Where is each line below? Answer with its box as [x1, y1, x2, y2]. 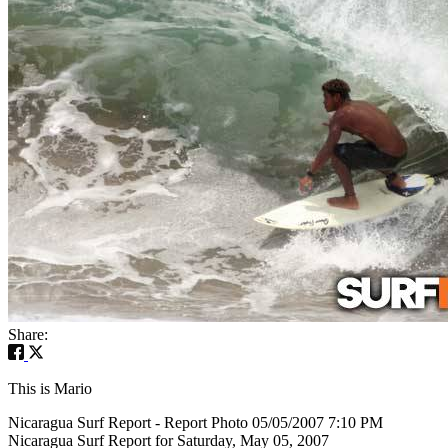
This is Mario [8, 379, 92, 397]
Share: [8, 325, 48, 343]
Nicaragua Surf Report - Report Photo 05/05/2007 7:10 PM [8, 413, 383, 431]
